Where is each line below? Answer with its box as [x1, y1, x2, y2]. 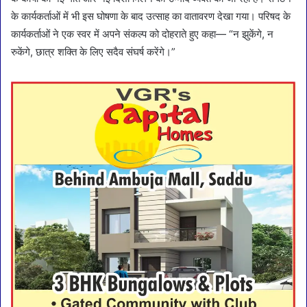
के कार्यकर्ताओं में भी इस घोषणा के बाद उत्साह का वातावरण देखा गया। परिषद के [11, 9, 291, 23]
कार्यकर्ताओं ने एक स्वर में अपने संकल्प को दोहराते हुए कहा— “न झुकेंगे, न [11, 27, 273, 40]
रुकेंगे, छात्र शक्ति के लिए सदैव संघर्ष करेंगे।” [11, 45, 175, 58]
